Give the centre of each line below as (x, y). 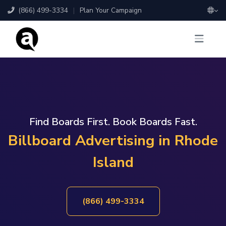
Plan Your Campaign (111, 10)
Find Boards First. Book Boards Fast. (113, 122)
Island (113, 162)
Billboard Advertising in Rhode (113, 141)
